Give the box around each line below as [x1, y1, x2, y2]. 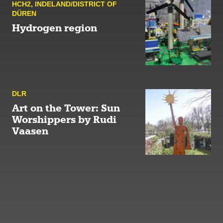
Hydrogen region [12, 21, 97, 34]
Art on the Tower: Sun [12, 102, 120, 114]
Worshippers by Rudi [12, 113, 116, 126]
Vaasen [12, 124, 48, 137]
